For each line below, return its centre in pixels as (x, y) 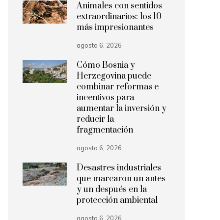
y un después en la (112, 190)
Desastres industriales (119, 168)
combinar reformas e (118, 87)
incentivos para (105, 98)
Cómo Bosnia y (106, 65)
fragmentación (105, 130)
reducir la (95, 119)
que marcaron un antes (121, 179)
